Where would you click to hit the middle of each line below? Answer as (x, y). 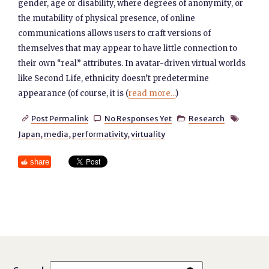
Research (207, 118)
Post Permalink (59, 118)
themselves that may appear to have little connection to (128, 48)
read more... (152, 93)
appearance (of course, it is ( (74, 93)
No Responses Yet (138, 118)
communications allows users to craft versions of (115, 33)
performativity (100, 134)
